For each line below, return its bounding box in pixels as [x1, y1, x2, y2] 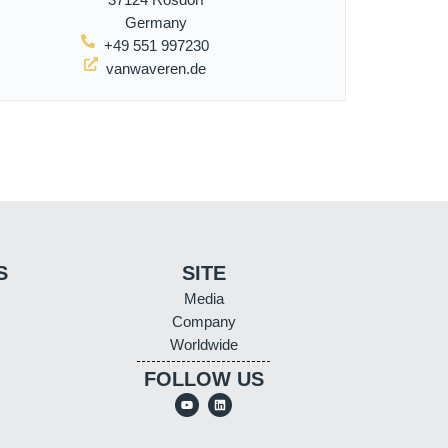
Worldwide [169, 335, 238, 353]
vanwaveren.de [106, 59, 207, 77]
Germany [125, 13, 188, 31]
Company [171, 312, 236, 330]
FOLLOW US [143, 367, 264, 390]
